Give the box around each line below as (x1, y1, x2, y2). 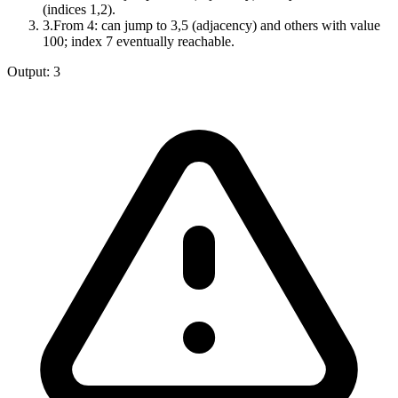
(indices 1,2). (43, 2, 115, 18)
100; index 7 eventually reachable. (43, 34, 235, 50)
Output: (7, 64, 53, 80)
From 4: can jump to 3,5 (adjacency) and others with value (53, 18, 380, 34)
